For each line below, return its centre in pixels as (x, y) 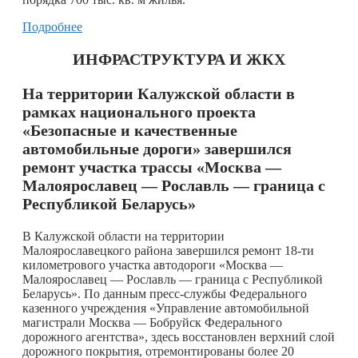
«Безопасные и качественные (130, 130)
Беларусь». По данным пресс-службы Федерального (165, 293)
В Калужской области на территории (123, 236)
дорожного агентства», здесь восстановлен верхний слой (179, 336)
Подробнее (52, 26)
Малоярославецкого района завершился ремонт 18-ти (168, 250)
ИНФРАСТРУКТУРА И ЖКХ (179, 59)
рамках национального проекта (139, 111)
